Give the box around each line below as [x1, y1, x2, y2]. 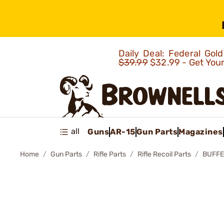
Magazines [178, 126, 223, 136]
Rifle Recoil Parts [137, 150, 191, 158]
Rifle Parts [93, 150, 126, 158]
